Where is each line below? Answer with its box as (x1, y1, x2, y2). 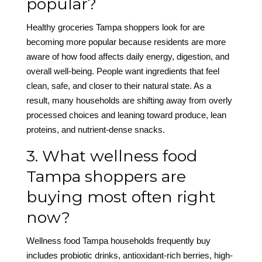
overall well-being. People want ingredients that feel (26, 66, 219, 77)
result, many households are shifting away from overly (26, 95, 232, 106)
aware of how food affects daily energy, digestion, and (26, 51, 229, 62)
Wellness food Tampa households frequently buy (26, 236, 211, 246)
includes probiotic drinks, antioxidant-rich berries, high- (26, 250, 233, 261)
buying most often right (26, 187, 216, 207)
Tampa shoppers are (26, 167, 186, 187)
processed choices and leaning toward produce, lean (26, 110, 226, 120)
